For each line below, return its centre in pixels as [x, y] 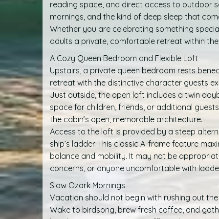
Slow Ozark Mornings [88, 186]
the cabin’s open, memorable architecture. [126, 120]
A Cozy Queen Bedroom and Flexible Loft [124, 58]
